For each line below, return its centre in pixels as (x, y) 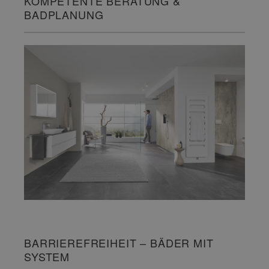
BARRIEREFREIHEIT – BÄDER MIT (119, 243)
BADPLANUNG (64, 15)
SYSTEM (47, 257)
